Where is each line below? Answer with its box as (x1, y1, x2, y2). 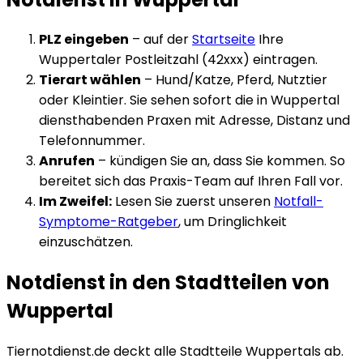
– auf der (129, 30, 192, 49)
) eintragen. (243, 50, 318, 70)
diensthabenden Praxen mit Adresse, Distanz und (39, 111, 350, 130)
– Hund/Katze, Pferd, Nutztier (141, 70, 327, 90)
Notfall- (274, 192, 323, 211)
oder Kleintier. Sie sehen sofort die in (39, 91, 271, 110)
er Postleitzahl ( (108, 50, 207, 70)
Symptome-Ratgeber (39, 212, 178, 232)
